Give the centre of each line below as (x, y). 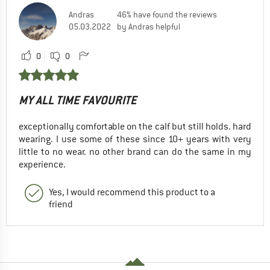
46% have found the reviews (167, 15)
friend (61, 205)
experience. (42, 165)
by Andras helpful (149, 27)
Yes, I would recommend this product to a (132, 193)
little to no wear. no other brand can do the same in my (135, 152)
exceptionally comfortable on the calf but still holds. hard (135, 127)
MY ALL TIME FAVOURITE (78, 101)
